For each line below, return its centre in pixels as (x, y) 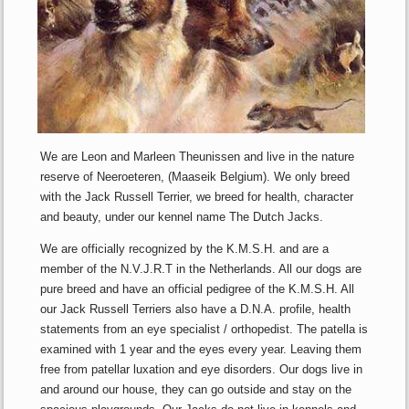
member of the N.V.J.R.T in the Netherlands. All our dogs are (201, 268)
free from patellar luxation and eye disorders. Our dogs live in (202, 369)
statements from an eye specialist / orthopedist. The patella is (204, 329)
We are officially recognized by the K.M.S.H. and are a (185, 248)
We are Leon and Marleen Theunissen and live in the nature (198, 156)
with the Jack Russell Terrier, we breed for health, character (197, 196)
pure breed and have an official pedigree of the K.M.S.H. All (198, 288)
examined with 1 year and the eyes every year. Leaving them (201, 349)
